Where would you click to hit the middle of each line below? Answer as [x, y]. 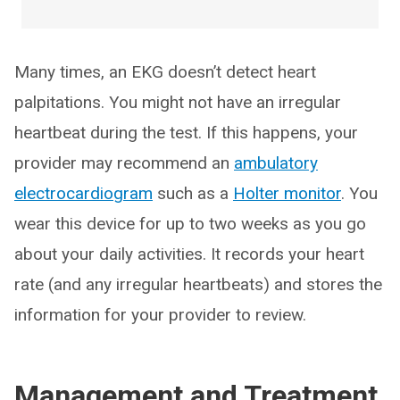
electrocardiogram [83, 193]
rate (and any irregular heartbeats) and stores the [198, 284]
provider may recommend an [124, 163]
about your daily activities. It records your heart [189, 254]
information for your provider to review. [160, 315]
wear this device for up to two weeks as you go [190, 224]
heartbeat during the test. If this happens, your [186, 133]
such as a [193, 193]
